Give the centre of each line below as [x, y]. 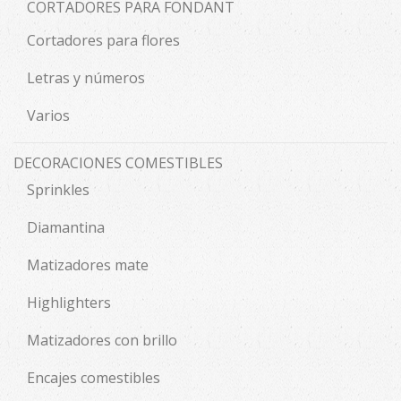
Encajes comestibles [94, 377]
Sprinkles [58, 189]
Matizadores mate [88, 264]
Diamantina [66, 227]
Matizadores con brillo [102, 340]
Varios [48, 115]
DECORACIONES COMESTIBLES [118, 162]
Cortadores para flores [103, 40]
